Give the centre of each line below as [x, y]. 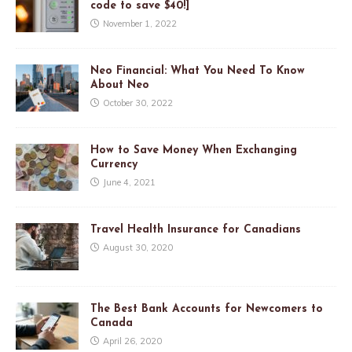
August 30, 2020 [138, 248]
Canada [112, 324]
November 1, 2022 [140, 24]
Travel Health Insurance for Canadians [196, 230]
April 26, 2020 [132, 341]
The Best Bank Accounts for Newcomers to [207, 310]
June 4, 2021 [129, 183]
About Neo [120, 86]
